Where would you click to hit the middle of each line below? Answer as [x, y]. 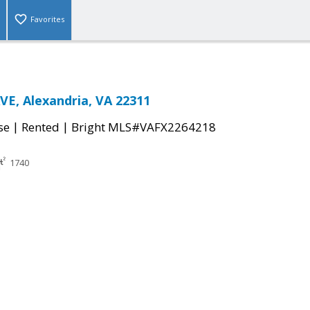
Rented [40, 127]
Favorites [47, 19]
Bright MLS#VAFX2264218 [144, 127]
